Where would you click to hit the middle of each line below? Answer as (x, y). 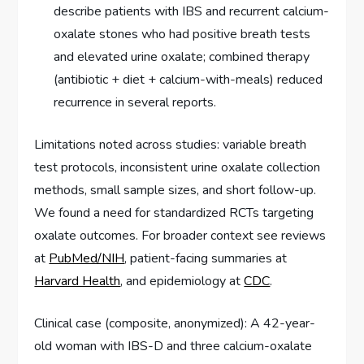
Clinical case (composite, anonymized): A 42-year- (175, 323)
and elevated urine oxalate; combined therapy (182, 56)
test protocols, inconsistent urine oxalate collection (178, 167)
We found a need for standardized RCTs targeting (174, 212)
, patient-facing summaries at (206, 258)
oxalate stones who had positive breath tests (182, 34)
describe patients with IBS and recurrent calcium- (192, 11)
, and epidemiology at (182, 281)
